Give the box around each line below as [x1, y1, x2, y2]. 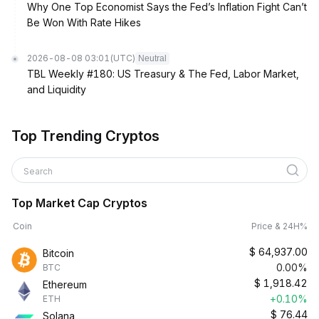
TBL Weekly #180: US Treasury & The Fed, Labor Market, [27, 68, 299, 80]
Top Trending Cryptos [11, 127, 159, 145]
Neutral [138, 53, 167, 63]
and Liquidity [27, 83, 86, 95]
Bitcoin [43, 247, 74, 259]
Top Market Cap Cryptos [11, 196, 147, 210]
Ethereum [43, 278, 87, 291]
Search [23, 166, 55, 177]
